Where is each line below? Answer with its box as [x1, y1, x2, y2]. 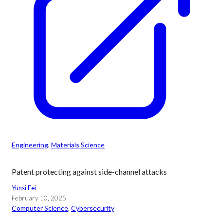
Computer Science [12, 204, 68, 212]
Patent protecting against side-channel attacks [12, 167, 167, 176]
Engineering [12, 141, 48, 149]
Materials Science [51, 141, 105, 149]
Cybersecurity [71, 204, 114, 212]
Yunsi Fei [12, 184, 36, 192]
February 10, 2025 [12, 194, 66, 202]
